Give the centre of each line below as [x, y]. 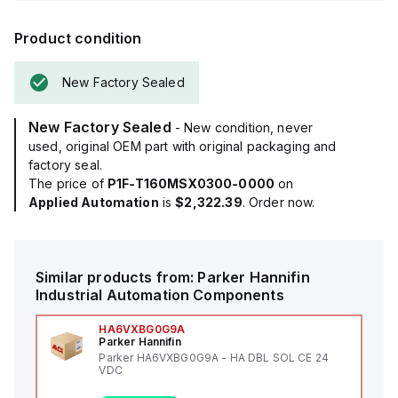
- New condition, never [244, 127]
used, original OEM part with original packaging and [183, 146]
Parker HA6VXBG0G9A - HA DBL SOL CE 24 [214, 358]
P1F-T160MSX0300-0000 [191, 183]
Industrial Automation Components [160, 295]
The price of [68, 183]
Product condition [78, 38]
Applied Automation [94, 202]
